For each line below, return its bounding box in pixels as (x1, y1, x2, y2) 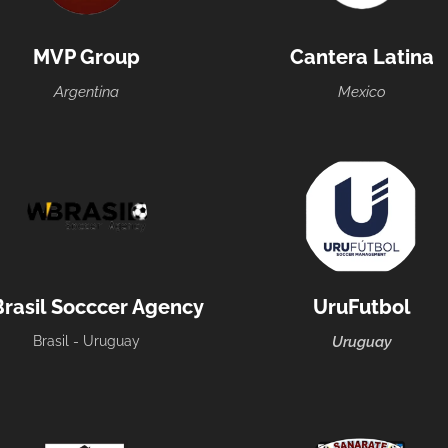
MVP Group (33, 45, 140, 70)
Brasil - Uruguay (33, 332, 140, 350)
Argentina (54, 82, 119, 102)
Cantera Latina (289, 45, 434, 70)
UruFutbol (312, 295, 411, 320)
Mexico (337, 82, 386, 102)
